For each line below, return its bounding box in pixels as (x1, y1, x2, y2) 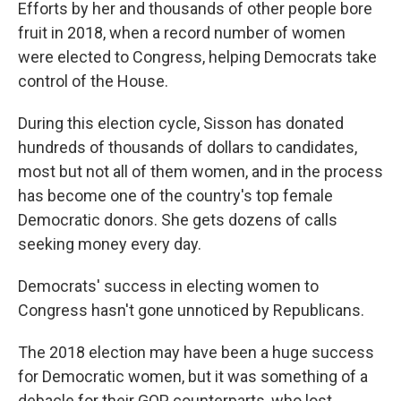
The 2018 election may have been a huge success (18, 343, 374, 362)
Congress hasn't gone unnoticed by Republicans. (18, 301, 364, 320)
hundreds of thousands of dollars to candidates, (18, 138, 357, 157)
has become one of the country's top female (18, 186, 333, 205)
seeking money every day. (18, 235, 201, 253)
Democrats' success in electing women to (18, 277, 319, 295)
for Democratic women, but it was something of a (18, 367, 368, 386)
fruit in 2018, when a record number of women (18, 23, 346, 42)
